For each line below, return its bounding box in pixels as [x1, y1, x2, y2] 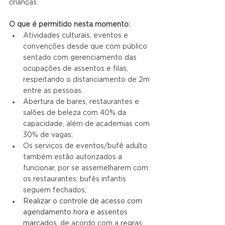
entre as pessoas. [23, 87, 83, 94]
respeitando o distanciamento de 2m [23, 76, 152, 83]
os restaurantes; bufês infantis [23, 175, 128, 183]
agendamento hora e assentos [23, 208, 130, 216]
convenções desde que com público [23, 43, 149, 50]
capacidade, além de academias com [23, 120, 152, 128]
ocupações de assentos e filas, [23, 65, 130, 72]
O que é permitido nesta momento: [9, 21, 130, 28]
